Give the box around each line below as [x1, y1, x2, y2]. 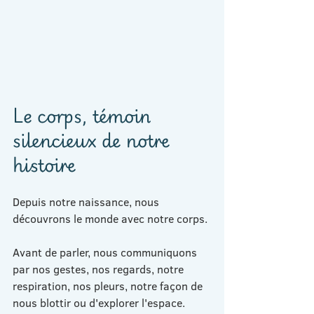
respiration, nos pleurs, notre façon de [13, 278, 205, 294]
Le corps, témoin [13, 100, 156, 129]
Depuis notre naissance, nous [13, 193, 162, 210]
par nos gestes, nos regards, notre [13, 261, 186, 277]
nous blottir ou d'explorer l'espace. [13, 294, 185, 310]
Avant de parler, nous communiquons [13, 244, 200, 260]
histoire [13, 149, 76, 178]
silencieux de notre [13, 125, 175, 153]
